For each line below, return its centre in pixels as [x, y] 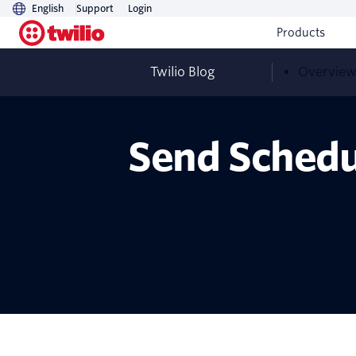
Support [95, 8]
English [48, 8]
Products [301, 33]
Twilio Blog [182, 72]
